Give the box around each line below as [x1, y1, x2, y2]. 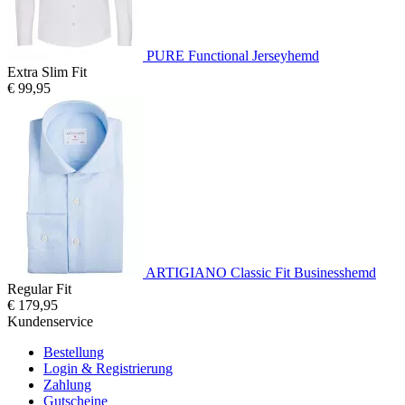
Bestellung [43, 344, 104, 360]
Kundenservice [7, 313, 93, 329]
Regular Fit [7, 280, 71, 297]
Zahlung [43, 376, 91, 392]
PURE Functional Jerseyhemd [146, 47, 319, 63]
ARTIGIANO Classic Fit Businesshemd [146, 264, 376, 280]
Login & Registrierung [43, 360, 173, 376]
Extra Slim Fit [7, 63, 87, 80]
